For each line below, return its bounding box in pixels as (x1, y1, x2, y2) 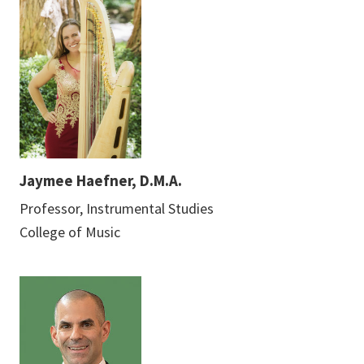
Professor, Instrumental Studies (19, 198, 214, 218)
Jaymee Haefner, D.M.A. (19, 170, 182, 190)
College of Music (19, 222, 120, 241)
